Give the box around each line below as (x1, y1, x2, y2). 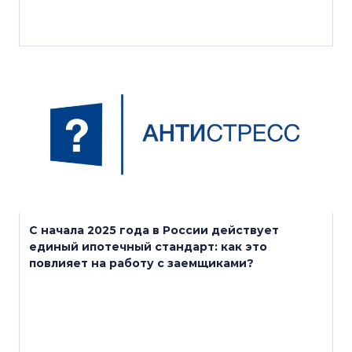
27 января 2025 (31, 71, 103, 85)
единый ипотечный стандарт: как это (29, 240, 267, 254)
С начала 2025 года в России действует (29, 223, 279, 237)
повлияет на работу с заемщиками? (29, 256, 254, 270)
